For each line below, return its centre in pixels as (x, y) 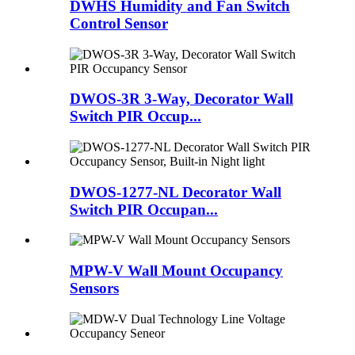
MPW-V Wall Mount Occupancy (176, 271)
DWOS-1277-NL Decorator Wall (176, 192)
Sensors (94, 288)
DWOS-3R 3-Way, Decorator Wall (181, 99)
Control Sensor (119, 23)
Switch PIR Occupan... (144, 209)
